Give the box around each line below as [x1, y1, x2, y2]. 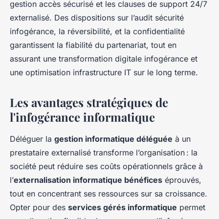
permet [177, 202, 205, 213]
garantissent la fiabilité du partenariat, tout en [10, 40, 176, 50]
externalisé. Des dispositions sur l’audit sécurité [10, 13, 184, 23]
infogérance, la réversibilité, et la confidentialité [10, 26, 185, 37]
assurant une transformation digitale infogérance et [10, 54, 197, 64]
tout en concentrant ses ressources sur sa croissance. [10, 189, 207, 199]
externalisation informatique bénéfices [14, 175, 162, 185]
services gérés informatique [68, 202, 177, 213]
